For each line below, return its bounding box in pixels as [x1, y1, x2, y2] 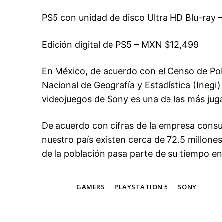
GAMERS [76, 182, 105, 192]
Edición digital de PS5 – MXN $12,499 [42, 39, 199, 50]
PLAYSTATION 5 [114, 182, 168, 192]
